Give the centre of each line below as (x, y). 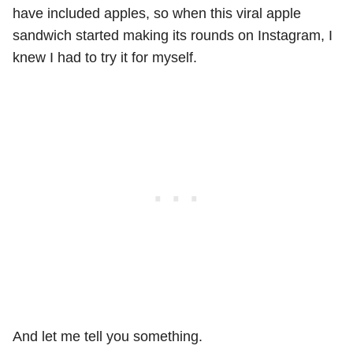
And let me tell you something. (108, 337)
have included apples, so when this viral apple (157, 14)
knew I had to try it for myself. (105, 58)
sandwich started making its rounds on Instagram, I (173, 36)
